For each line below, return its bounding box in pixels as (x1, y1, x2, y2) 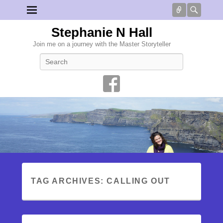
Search (111, 54, 132, 62)
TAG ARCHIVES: (31, 177, 107, 185)
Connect (184, 5, 218, 15)
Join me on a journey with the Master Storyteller (32, 40, 171, 48)
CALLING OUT (107, 177, 171, 185)
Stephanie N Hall (51, 25, 152, 40)
